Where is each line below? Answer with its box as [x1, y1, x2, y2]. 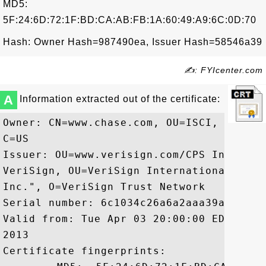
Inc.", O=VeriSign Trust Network [3, 181, 205, 192]
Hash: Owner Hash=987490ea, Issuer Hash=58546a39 [3, 37, 262, 47]
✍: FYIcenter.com [184, 65, 263, 75]
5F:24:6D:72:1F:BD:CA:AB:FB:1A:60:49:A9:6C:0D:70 [3, 15, 256, 25]
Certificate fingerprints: [3, 245, 166, 256]
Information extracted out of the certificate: [20, 94, 220, 104]
